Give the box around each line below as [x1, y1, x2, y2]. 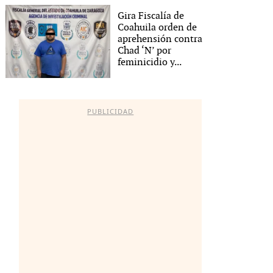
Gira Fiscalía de [118, 10, 185, 22]
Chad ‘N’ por [118, 44, 172, 57]
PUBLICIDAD [87, 107, 134, 116]
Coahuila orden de [118, 21, 197, 34]
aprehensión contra [118, 33, 203, 45]
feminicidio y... [118, 56, 182, 68]
